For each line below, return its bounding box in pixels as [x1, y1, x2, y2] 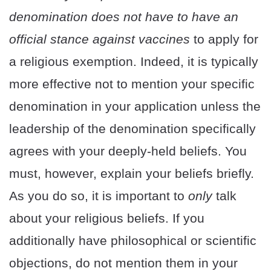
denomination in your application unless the [9, 99, 261, 114]
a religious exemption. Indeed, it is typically [9, 54, 258, 69]
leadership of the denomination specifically [9, 122, 256, 136]
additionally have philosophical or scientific [9, 233, 256, 248]
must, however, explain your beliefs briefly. [9, 166, 254, 181]
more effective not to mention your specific [9, 77, 255, 91]
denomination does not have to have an [9, 10, 238, 24]
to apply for [190, 32, 258, 47]
